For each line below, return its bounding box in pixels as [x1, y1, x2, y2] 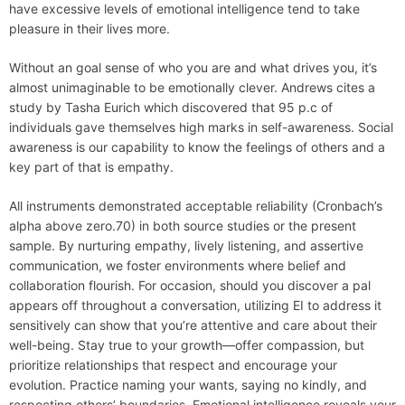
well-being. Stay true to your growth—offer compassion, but [9, 337, 364, 353]
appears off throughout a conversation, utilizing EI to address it [9, 297, 381, 314]
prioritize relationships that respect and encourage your [9, 357, 337, 373]
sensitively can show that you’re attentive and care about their [9, 317, 377, 334]
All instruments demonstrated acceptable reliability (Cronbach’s [9, 198, 382, 214]
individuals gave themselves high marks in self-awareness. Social [9, 119, 393, 136]
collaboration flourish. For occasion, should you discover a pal [9, 278, 371, 294]
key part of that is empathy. [9, 159, 174, 175]
